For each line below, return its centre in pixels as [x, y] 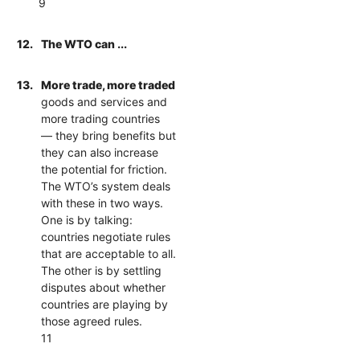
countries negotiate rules [106, 236]
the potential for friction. [104, 169]
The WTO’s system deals [106, 186]
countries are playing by [105, 304]
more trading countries [101, 118]
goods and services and [104, 101]
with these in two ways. [102, 202]
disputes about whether [104, 287]
